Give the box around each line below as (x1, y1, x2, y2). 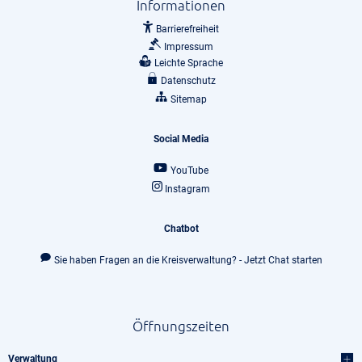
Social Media (154, 133, 208, 145)
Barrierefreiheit (155, 23, 219, 36)
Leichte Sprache (154, 57, 223, 69)
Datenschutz (161, 75, 217, 87)
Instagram (165, 183, 211, 195)
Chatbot (163, 222, 199, 234)
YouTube (170, 165, 208, 177)
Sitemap (170, 94, 207, 106)
